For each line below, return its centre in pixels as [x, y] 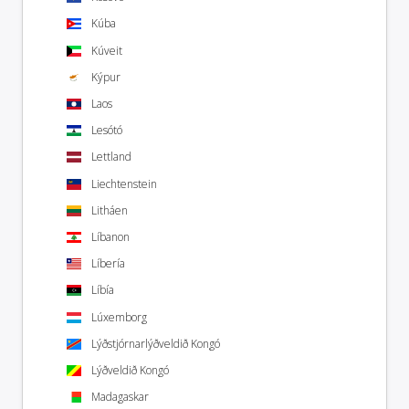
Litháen [110, 210]
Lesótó [107, 131]
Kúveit [107, 50]
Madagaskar [120, 397]
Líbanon [110, 236]
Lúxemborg [119, 317]
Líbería [108, 264]
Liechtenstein [124, 184]
